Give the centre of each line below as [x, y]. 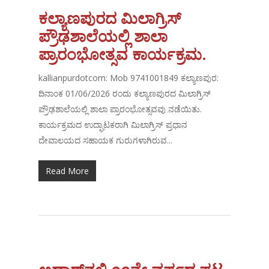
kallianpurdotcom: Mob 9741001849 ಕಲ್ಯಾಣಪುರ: [129, 78]
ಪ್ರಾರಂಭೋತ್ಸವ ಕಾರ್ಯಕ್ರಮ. [123, 54]
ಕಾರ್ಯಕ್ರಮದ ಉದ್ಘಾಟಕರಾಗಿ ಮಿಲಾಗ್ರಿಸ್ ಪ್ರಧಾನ [113, 125]
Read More [68, 171]
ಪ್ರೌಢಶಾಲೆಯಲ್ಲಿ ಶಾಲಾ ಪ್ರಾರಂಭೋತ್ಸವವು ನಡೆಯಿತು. [120, 109]
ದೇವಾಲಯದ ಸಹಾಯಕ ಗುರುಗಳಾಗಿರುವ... [106, 141]
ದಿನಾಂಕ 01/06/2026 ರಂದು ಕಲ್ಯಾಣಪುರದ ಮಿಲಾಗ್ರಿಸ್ [125, 94]
